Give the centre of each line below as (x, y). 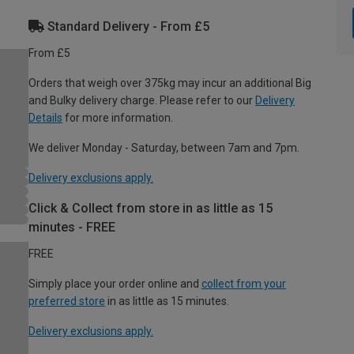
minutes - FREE (72, 227)
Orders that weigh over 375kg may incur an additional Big (170, 83)
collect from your (244, 284)
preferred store (67, 301)
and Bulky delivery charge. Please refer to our (142, 100)
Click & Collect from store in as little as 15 (151, 208)
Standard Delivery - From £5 (127, 26)
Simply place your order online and (115, 284)
